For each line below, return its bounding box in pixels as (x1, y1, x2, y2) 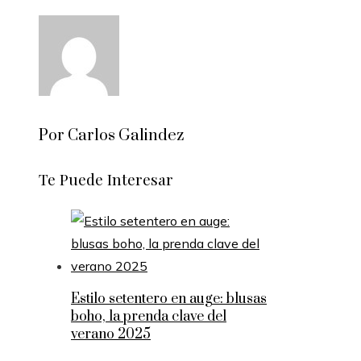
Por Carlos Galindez (39, 126, 184, 147)
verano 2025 (71, 325, 151, 343)
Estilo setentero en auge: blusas (71, 289, 267, 308)
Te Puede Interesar (39, 168, 173, 190)
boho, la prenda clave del (71, 307, 226, 326)
